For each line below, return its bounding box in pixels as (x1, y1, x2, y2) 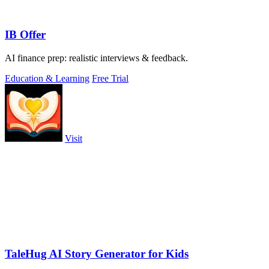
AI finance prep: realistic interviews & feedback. (5, 52, 188, 63)
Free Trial (92, 73, 128, 83)
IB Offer (5, 28, 46, 41)
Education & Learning (5, 73, 89, 83)
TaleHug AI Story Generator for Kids (5, 247, 189, 261)
